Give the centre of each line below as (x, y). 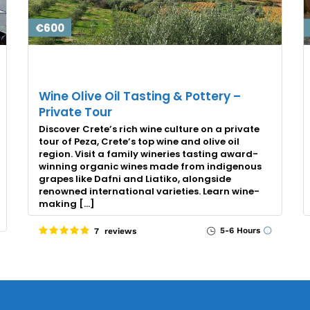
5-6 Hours (238, 230)
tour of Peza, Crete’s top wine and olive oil (139, 141)
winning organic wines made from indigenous (150, 166)
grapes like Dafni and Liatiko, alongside (135, 179)
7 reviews (115, 231)
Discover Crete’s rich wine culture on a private (149, 129)
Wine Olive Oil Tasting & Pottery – (139, 96)
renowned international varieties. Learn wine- (149, 191)
